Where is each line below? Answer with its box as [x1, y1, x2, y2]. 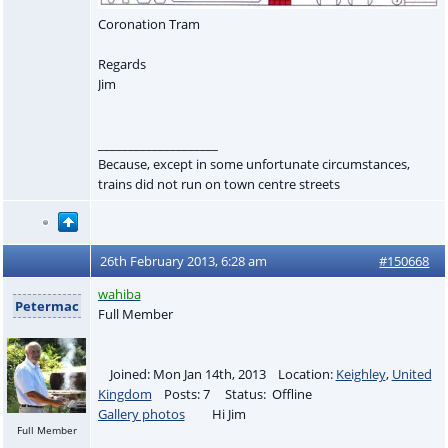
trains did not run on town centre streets [97, 175, 340, 194]
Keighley [335, 364, 386, 383]
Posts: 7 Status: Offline [151, 384, 324, 403]
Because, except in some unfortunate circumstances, [97, 155, 410, 174]
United [391, 364, 432, 383]
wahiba [97, 284, 141, 303]
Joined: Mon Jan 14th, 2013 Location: [97, 364, 336, 383]
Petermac [14, 296, 79, 315]
